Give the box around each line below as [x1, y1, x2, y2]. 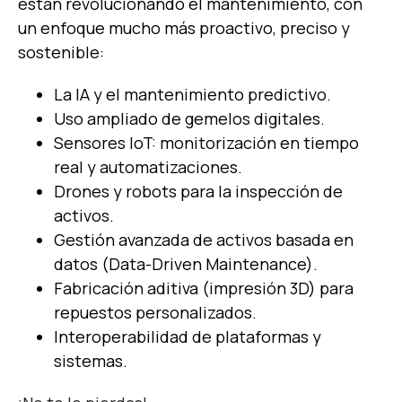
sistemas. [54, 349, 127, 371]
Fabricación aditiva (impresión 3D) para [54, 276, 354, 299]
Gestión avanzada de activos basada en [54, 228, 354, 250]
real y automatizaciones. [54, 155, 242, 178]
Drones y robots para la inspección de [54, 179, 343, 202]
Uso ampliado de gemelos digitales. [54, 107, 325, 129]
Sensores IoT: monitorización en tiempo [54, 131, 359, 153]
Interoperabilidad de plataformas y [54, 325, 321, 347]
